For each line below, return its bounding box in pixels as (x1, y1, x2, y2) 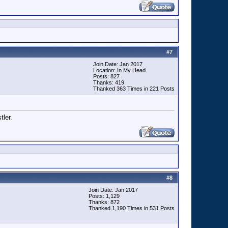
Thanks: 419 (93, 79, 124, 85)
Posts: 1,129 (89, 193, 120, 199)
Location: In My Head (93, 67, 146, 73)
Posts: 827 (93, 73, 120, 79)
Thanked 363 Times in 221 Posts (93, 85, 175, 92)
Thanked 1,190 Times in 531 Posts (89, 205, 175, 211)
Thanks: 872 (89, 199, 120, 205)
